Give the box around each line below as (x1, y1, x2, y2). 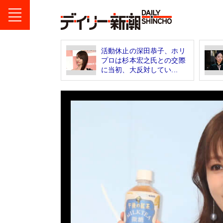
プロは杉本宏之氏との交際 (101, 56, 186, 64)
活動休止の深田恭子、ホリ (101, 46, 186, 55)
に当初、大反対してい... (101, 65, 178, 74)
